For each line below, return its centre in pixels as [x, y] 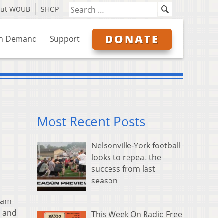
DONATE [132, 39]
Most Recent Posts [91, 122]
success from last [123, 169]
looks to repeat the [126, 157]
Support [65, 39]
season [105, 181]
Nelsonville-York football [136, 146]
